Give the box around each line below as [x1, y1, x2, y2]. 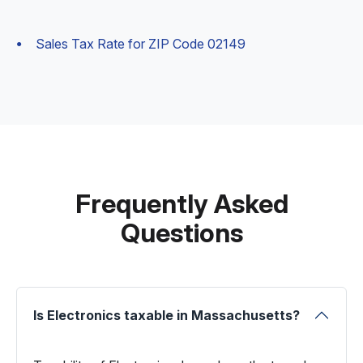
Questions [120, 217, 243, 249]
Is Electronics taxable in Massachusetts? [33, 307, 300, 323]
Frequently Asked [75, 188, 288, 220]
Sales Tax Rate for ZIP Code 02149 [36, 36, 246, 52]
